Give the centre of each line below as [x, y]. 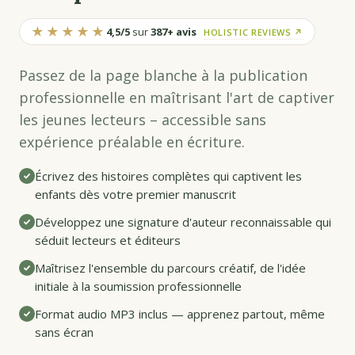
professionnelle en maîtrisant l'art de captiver [177, 97]
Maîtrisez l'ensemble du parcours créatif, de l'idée [170, 268]
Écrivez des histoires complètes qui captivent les [168, 176]
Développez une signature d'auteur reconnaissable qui [183, 222]
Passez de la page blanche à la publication [163, 75]
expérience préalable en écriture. [132, 142]
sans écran [64, 332]
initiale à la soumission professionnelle [138, 286]
